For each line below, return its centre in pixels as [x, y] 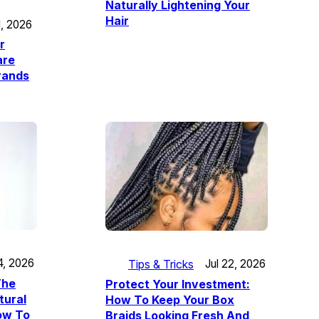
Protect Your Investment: [178, 284]
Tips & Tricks [161, 264]
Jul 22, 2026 [235, 264]
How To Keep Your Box [170, 299]
